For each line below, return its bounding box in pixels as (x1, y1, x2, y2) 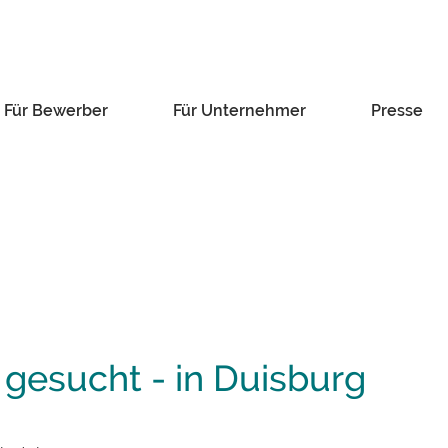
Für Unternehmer (172, 100, 306, 120)
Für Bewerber (3, 100, 108, 120)
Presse (370, 100, 423, 120)
